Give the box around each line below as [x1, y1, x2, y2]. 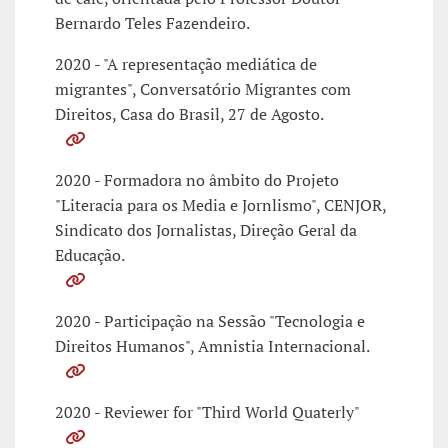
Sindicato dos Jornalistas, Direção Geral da [55, 219, 357, 242]
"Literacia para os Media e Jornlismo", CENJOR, [55, 194, 386, 217]
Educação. [55, 244, 125, 267]
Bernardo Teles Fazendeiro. [55, 12, 250, 35]
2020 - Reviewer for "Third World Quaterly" [55, 401, 360, 424]
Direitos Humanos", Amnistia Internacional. [55, 335, 370, 358]
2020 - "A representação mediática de [55, 53, 317, 76]
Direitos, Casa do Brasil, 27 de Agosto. [55, 103, 324, 126]
